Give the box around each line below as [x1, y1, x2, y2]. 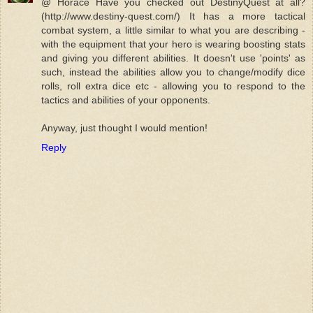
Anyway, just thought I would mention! [41, 122, 208, 133]
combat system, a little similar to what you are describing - [41, 24, 305, 36]
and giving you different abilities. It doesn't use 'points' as [41, 52, 305, 64]
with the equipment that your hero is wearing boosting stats [41, 38, 305, 50]
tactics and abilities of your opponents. [41, 94, 210, 105]
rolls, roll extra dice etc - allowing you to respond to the [41, 80, 305, 92]
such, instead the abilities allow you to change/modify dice [41, 66, 305, 78]
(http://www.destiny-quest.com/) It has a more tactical [41, 10, 305, 22]
